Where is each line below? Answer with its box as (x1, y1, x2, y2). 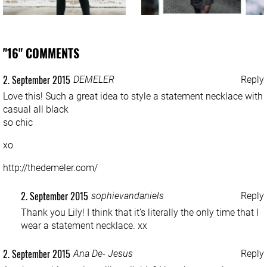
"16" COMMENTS (3, 44, 79, 62)
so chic (3, 116, 33, 128)
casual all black (3, 103, 69, 115)
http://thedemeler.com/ (3, 162, 98, 173)
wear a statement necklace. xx (21, 219, 147, 231)
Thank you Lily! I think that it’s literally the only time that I (21, 206, 259, 218)
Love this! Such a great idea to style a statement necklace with (3, 90, 263, 102)
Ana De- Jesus (73, 247, 133, 259)
